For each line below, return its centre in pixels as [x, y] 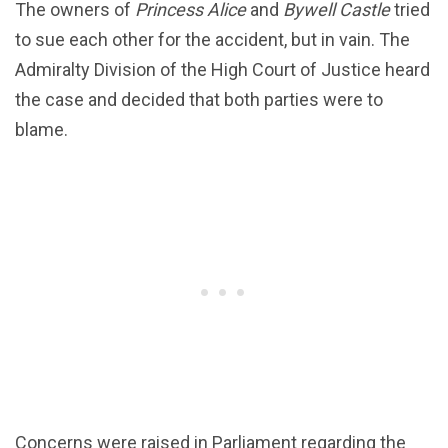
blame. [41, 130]
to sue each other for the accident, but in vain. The [212, 40]
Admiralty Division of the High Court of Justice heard [222, 70]
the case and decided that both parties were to [199, 100]
